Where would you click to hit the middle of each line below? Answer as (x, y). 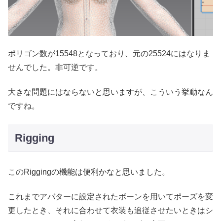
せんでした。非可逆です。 (55, 68)
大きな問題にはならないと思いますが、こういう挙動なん (110, 92)
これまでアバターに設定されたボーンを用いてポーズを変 (110, 197)
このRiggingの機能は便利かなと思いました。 (89, 172)
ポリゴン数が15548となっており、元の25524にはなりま (109, 54)
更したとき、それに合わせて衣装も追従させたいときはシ (110, 211)
